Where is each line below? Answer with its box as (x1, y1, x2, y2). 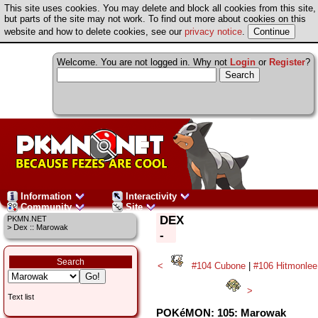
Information (18, 191, 75, 202)
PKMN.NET (7, 214, 47, 224)
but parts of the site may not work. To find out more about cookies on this (4, 13, 306, 24)
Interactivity (123, 191, 180, 202)
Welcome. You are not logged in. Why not (57, 57, 230, 67)
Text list (8, 292, 34, 302)
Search (57, 257, 84, 268)
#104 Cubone (188, 261, 246, 272)
